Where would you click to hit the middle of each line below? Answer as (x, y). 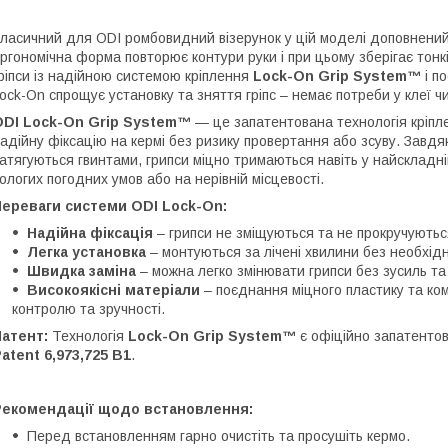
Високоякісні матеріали (113, 289)
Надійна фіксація (90, 232)
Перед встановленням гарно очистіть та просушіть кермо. (218, 435)
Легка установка (86, 251)
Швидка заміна (81, 270)
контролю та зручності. (88, 308)
